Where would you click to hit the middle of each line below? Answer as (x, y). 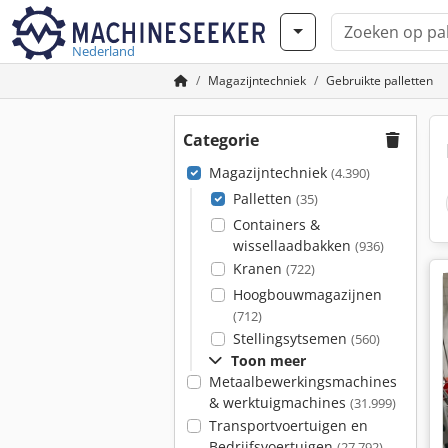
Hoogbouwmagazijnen (307, 294)
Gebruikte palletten (379, 80)
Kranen (259, 268)
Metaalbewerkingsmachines (302, 381)
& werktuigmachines (279, 402)
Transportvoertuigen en (288, 425)
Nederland (103, 51)
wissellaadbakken (293, 245)
